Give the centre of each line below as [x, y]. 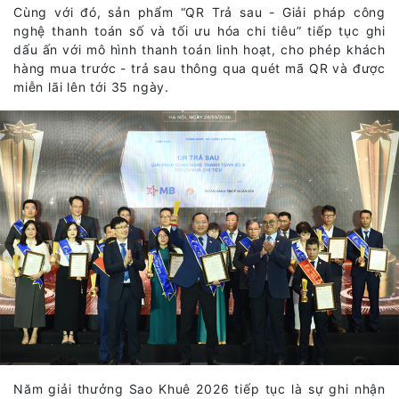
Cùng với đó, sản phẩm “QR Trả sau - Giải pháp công [199, 12]
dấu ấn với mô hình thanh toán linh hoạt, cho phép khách [199, 50]
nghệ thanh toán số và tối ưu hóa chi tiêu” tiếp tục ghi [199, 31]
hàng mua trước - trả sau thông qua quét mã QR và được [199, 69]
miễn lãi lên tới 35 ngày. [92, 87]
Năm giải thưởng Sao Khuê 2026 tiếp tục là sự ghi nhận [199, 388]
